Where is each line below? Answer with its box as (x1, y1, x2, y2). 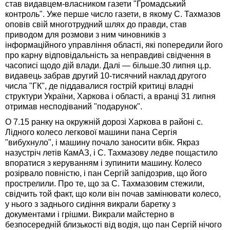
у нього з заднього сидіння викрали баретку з (5, 200, 176, 209)
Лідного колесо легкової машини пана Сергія (5, 128, 177, 137)
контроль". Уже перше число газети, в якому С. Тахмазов (5, 10, 221, 19)
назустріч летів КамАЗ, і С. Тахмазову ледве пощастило (5, 148, 218, 158)
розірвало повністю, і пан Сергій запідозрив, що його (5, 169, 207, 178)
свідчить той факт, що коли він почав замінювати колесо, (5, 189, 221, 199)
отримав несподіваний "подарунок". (5, 102, 142, 111)
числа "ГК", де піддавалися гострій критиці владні (5, 82, 194, 91)
